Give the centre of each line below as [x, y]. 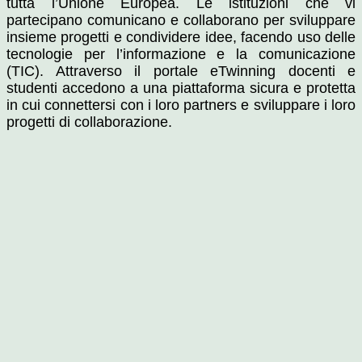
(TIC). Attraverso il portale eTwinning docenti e [181, 72]
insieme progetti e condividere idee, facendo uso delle [181, 38]
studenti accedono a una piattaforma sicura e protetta [181, 88]
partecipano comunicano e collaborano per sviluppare [181, 21]
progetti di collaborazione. [89, 122]
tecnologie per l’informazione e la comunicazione [181, 55]
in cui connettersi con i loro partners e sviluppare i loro [181, 105]
